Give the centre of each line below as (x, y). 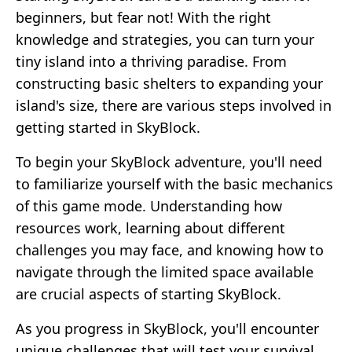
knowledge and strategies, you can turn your (165, 39)
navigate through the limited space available (165, 271)
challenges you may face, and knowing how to (170, 249)
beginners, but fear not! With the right (143, 17)
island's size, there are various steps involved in (174, 105)
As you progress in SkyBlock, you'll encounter (167, 328)
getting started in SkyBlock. (108, 127)
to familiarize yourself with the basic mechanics (174, 183)
